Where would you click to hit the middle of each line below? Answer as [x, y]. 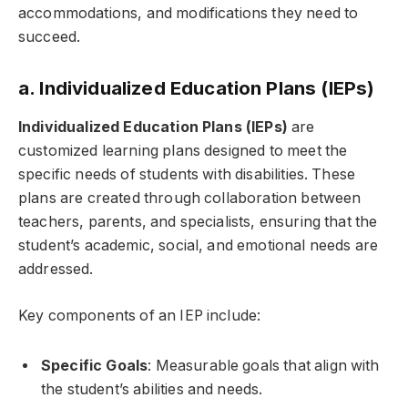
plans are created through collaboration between [190, 199]
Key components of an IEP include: [140, 315]
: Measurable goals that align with [264, 365]
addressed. [56, 270]
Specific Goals [95, 365]
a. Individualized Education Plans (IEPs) [197, 87]
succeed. [50, 37]
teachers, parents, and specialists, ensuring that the [198, 222]
